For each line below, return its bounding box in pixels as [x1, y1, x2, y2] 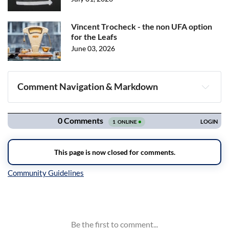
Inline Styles [17, 190, 60, 200]
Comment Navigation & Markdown [17, 81, 158, 93]
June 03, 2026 [71, 44, 115, 53]
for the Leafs [71, 32, 117, 41]
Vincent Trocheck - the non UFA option [71, 21, 212, 31]
